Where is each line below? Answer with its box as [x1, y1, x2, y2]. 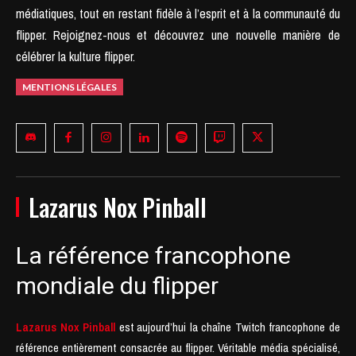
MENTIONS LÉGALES [22, 80, 117, 93]
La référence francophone [16, 242, 291, 270]
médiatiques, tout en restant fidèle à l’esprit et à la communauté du [16, 4, 340, 22]
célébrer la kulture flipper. [16, 47, 135, 65]
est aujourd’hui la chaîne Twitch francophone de [115, 319, 341, 336]
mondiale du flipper [16, 272, 219, 300]
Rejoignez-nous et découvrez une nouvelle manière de [52, 25, 341, 44]
